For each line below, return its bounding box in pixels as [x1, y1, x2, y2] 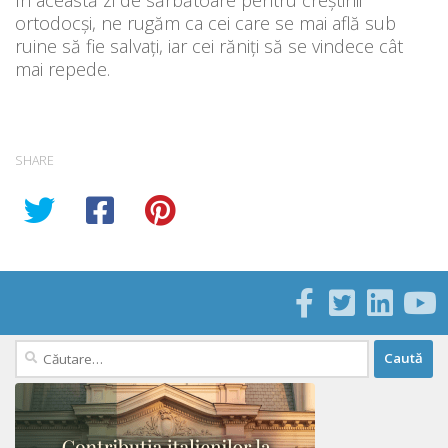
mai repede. [15, 56, 110, 81]
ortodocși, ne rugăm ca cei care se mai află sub [15, 10, 396, 35]
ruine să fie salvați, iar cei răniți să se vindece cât [15, 33, 403, 58]
